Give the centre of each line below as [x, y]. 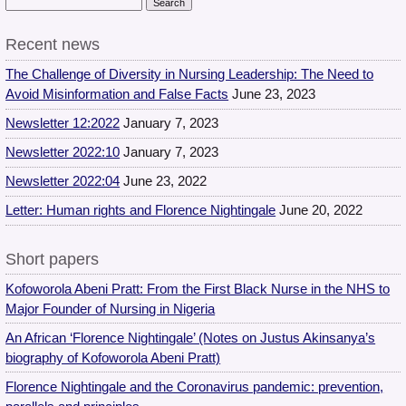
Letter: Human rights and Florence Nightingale [141, 211]
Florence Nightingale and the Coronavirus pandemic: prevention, [195, 387]
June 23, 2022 [165, 182]
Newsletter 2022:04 [63, 182]
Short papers [53, 260]
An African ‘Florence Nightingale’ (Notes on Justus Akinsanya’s [191, 338]
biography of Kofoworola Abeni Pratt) [113, 358]
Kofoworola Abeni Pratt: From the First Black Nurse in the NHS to [198, 289]
